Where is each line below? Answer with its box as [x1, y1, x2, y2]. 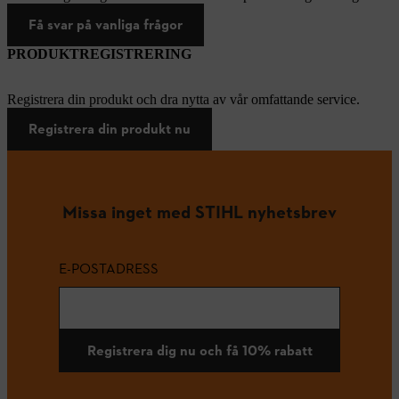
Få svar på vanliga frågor [28, 16, 183, 34]
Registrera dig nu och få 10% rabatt [86, 341, 313, 359]
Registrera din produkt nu [28, 120, 191, 138]
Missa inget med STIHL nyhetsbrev [62, 200, 337, 223]
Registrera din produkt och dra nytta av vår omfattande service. [7, 92, 360, 108]
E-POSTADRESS [59, 259, 159, 277]
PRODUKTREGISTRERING [7, 46, 191, 62]
